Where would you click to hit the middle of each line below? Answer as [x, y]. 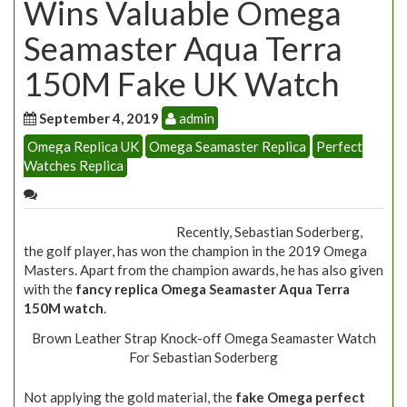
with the [50, 289]
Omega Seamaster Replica [228, 146]
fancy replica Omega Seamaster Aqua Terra [213, 289]
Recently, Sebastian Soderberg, [270, 232]
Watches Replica [74, 165]
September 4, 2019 [99, 118]
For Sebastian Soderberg [203, 357]
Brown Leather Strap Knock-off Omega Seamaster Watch [203, 338]
